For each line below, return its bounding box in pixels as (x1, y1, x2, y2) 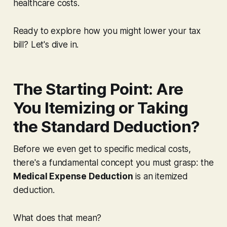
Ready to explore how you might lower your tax (13, 25, 201, 36)
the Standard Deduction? (13, 117, 200, 136)
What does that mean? (13, 212, 102, 223)
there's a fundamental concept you (13, 157, 153, 168)
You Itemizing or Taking (13, 98, 188, 118)
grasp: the (171, 157, 214, 168)
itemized (155, 171, 188, 181)
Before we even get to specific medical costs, (13, 143, 192, 154)
